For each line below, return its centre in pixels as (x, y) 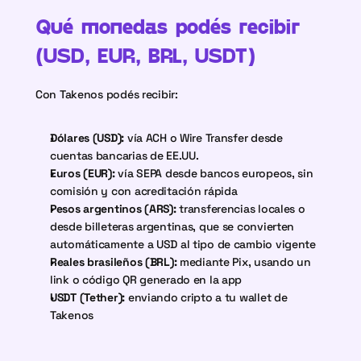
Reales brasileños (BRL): (114, 262)
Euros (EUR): (83, 173)
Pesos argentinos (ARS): (113, 209)
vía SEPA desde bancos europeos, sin (214, 173)
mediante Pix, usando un (244, 262)
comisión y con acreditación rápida (144, 191)
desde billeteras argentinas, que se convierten (172, 226)
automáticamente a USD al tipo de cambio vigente (183, 244)
